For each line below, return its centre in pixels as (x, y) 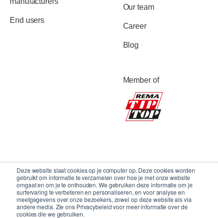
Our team (138, 7)
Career (135, 26)
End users (27, 20)
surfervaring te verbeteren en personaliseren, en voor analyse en (101, 192)
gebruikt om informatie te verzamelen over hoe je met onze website (103, 177)
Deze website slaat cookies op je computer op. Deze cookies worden (106, 170)
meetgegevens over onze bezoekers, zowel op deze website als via (104, 199)
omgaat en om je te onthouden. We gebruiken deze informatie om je (105, 185)
